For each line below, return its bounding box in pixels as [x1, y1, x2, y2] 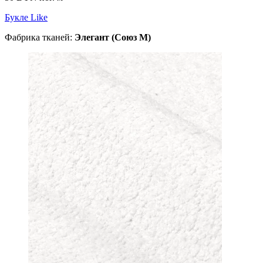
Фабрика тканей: [5, 32, 75, 42]
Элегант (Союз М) [75, 32, 151, 42]
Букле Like [5, 12, 48, 22]
